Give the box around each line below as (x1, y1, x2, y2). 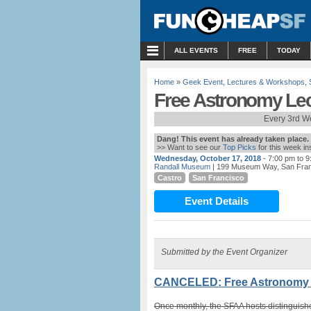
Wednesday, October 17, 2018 (154, 154, 261, 162)
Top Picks (223, 143, 256, 151)
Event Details (185, 195, 249, 207)
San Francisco (192, 174, 244, 182)
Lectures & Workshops (227, 78, 305, 86)
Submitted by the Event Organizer (161, 247, 287, 257)
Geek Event (183, 78, 223, 86)
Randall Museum (154, 162, 210, 171)
